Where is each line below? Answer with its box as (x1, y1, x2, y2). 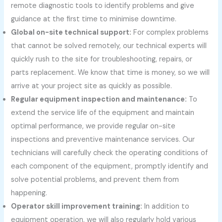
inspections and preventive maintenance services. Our (11, 134, 195, 144)
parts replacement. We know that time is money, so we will (11, 67, 210, 77)
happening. (11, 188, 48, 198)
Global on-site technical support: (11, 27, 132, 37)
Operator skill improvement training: (11, 201, 143, 211)
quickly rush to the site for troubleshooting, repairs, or (11, 54, 193, 64)
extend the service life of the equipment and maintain (11, 108, 195, 117)
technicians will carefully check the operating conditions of (11, 148, 208, 158)
